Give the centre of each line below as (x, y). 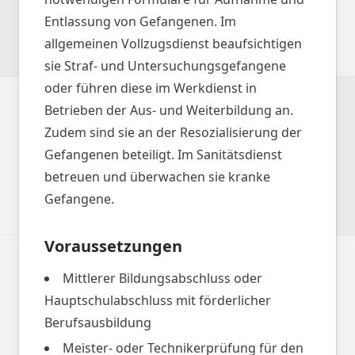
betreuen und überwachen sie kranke (157, 177)
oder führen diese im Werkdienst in (151, 88)
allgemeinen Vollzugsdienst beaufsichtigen (173, 44)
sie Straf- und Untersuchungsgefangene (165, 66)
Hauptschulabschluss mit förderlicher (158, 300)
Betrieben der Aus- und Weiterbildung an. (169, 110)
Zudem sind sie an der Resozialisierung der (173, 132)
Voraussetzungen (113, 246)
